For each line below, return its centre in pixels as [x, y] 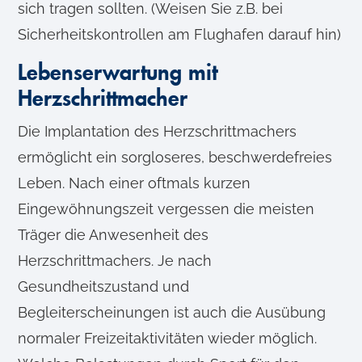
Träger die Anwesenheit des [114, 235]
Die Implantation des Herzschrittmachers [158, 132]
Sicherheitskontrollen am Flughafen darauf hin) [180, 35]
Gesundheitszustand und [104, 287]
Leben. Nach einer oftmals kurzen [135, 183]
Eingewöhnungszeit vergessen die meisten [166, 209]
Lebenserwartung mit [118, 74]
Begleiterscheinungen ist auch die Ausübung [172, 313]
